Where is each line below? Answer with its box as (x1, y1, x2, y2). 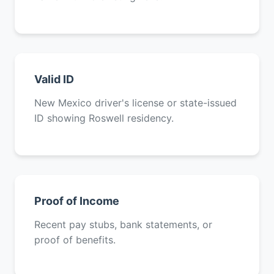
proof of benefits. (34, 234, 116, 246)
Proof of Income (34, 194, 119, 207)
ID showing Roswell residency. (34, 112, 174, 124)
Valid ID (34, 73, 74, 86)
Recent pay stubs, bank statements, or (34, 218, 212, 231)
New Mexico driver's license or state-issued (34, 97, 237, 109)
